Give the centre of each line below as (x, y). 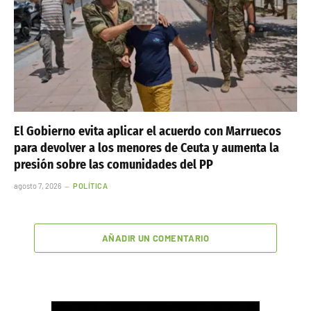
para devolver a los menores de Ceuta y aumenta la (146, 148)
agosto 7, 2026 (38, 185)
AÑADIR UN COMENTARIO (155, 238)
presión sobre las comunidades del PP (114, 164)
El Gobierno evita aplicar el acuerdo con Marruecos (148, 131)
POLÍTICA (91, 185)
